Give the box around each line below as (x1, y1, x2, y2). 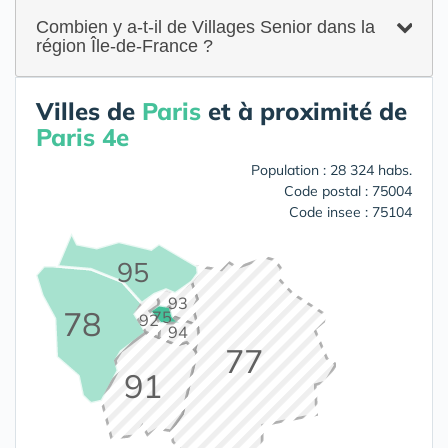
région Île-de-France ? (36, 36, 213, 56)
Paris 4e (36, 122, 129, 152)
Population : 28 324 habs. (251, 161, 412, 179)
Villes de (36, 96, 142, 126)
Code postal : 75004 (284, 182, 412, 200)
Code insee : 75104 (289, 203, 412, 221)
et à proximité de (201, 96, 407, 126)
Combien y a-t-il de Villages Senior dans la (36, 17, 375, 37)
